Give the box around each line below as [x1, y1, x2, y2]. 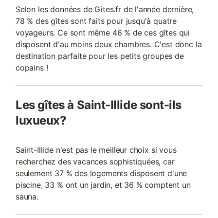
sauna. [16, 192, 38, 201]
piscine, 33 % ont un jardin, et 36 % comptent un [16, 180, 191, 190]
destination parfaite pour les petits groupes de [16, 51, 184, 61]
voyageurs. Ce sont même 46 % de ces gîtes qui [16, 28, 190, 37]
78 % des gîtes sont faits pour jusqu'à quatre [16, 16, 177, 26]
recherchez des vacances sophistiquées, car [16, 157, 175, 166]
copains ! [16, 63, 48, 73]
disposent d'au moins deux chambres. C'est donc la [16, 39, 202, 49]
